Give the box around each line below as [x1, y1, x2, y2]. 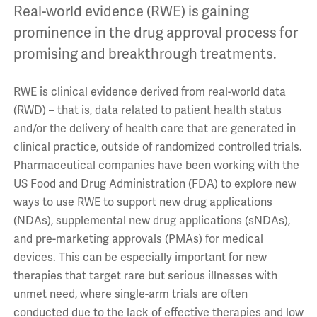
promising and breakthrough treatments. [13, 45, 277, 64]
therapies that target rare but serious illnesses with [13, 269, 277, 284]
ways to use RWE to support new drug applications [13, 195, 272, 210]
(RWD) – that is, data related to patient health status [13, 103, 282, 118]
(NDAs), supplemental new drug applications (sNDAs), [13, 214, 290, 229]
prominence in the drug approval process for [13, 24, 298, 42]
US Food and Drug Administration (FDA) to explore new [13, 177, 296, 192]
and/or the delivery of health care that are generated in [13, 122, 296, 137]
